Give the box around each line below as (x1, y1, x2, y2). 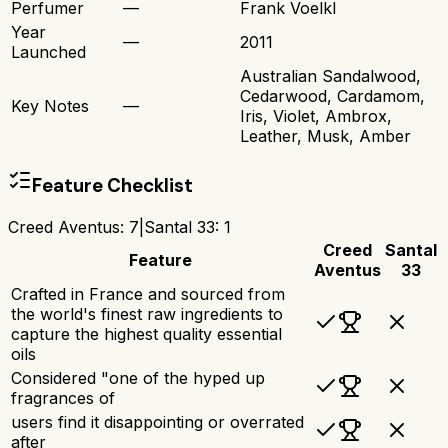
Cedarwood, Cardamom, (240, 86, 425, 107)
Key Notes (11, 96, 89, 117)
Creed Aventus (8, 216, 120, 237)
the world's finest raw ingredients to (11, 303, 283, 324)
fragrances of (11, 387, 115, 408)
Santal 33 (144, 216, 215, 237)
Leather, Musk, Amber (240, 126, 411, 147)
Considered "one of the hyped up (11, 367, 265, 388)
